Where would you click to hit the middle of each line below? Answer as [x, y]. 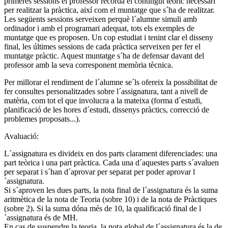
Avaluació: [22, 136]
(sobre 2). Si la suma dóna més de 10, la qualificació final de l [103, 208]
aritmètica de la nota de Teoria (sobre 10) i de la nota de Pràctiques [110, 199]
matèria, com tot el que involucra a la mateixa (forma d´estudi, [103, 100]
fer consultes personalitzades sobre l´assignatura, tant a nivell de [106, 91]
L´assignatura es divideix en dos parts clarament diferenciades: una [111, 153]
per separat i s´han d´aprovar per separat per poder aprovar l [99, 172]
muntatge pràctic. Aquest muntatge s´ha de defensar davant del [104, 55]
